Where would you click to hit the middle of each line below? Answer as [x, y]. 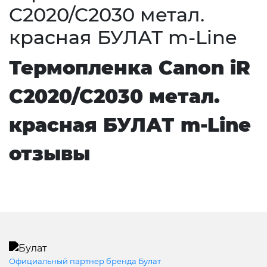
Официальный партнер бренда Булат [85, 261]
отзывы [49, 154]
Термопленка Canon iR [130, 68]
